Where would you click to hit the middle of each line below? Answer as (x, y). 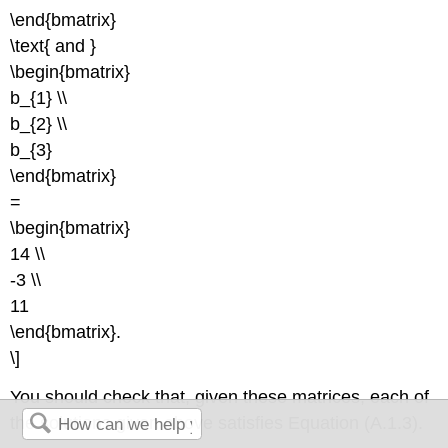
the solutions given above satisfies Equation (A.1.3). (217, 422)
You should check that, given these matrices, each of (220, 396)
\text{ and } (53, 46)
